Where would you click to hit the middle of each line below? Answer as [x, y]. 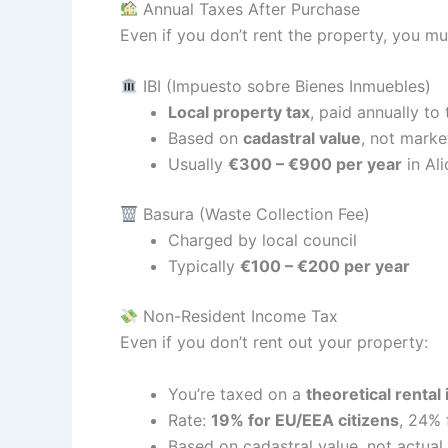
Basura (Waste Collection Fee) [254, 214]
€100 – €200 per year [325, 266]
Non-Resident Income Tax [238, 316]
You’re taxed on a [237, 393]
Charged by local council [262, 240]
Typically [204, 266]
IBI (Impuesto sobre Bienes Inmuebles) [285, 86]
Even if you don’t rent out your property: [274, 342]
